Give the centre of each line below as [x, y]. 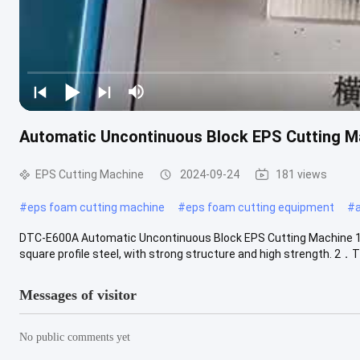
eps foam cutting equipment [260, 207]
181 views [301, 174]
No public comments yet [75, 337]
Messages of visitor [78, 295]
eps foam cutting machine [96, 207]
